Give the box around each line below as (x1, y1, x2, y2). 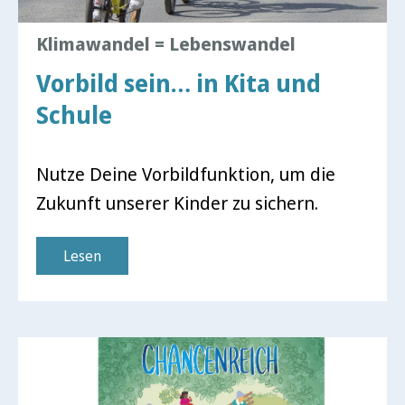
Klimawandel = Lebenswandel (36, 32, 296, 56)
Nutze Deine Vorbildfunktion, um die (36, 162, 335, 186)
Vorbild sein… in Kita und (36, 67, 321, 99)
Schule (36, 99, 112, 131)
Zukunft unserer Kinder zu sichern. (36, 191, 318, 215)
